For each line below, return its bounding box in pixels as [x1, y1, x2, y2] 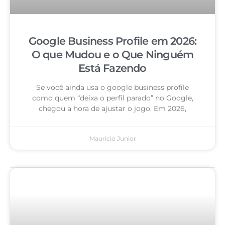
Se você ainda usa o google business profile [36, 83, 189, 92]
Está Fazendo [78, 62, 147, 75]
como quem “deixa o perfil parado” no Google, [32, 93, 193, 103]
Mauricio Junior [89, 135, 136, 143]
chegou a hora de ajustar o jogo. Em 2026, [39, 104, 186, 114]
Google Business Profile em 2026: [28, 35, 197, 48]
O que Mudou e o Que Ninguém [31, 48, 194, 61]
